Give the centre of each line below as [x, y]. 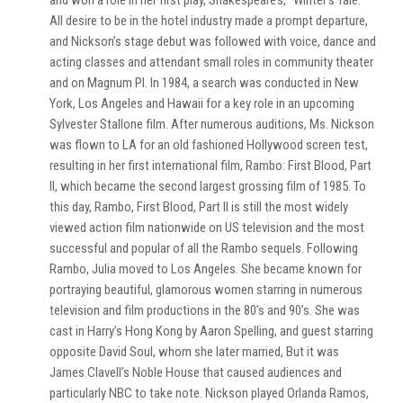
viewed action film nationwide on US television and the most [207, 228]
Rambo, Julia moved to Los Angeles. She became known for [206, 269]
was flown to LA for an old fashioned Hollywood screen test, [209, 145]
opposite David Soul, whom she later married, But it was [194, 352]
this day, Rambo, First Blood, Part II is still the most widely [199, 207]
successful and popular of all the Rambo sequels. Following [204, 248]
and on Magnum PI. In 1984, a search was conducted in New [204, 83]
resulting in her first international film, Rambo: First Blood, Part [210, 166]
